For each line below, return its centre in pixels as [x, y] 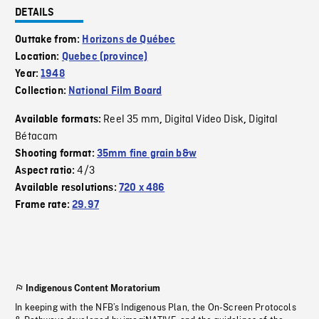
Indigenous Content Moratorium [93, 289]
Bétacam [37, 137]
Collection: [42, 91]
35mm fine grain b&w [146, 154]
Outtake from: [49, 40]
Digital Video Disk [204, 120]
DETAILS [35, 13]
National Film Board [115, 91]
